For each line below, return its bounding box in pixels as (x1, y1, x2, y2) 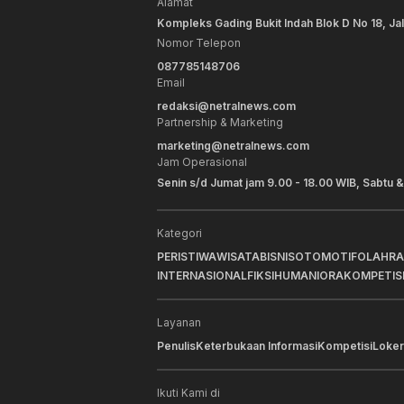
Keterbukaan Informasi (196, 339, 317, 353)
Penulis (157, 339, 196, 353)
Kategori (157, 226, 202, 241)
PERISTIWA (157, 250, 216, 264)
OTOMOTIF (295, 250, 357, 264)
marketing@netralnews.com (157, 139, 309, 153)
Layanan (157, 316, 201, 330)
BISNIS (260, 250, 295, 264)
